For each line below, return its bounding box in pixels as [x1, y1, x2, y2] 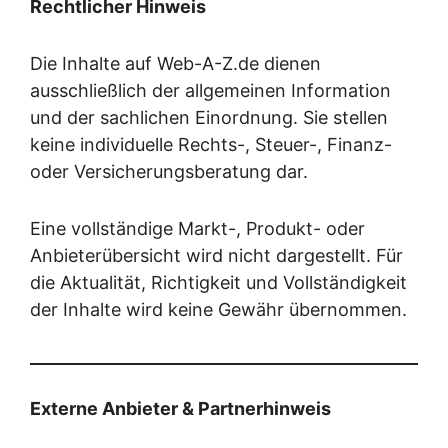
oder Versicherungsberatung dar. [30, 161, 308, 183]
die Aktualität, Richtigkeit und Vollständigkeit [30, 272, 407, 294]
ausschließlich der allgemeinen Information [30, 80, 391, 102]
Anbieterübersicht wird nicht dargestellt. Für [30, 245, 403, 267]
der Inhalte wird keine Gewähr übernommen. [30, 299, 407, 321]
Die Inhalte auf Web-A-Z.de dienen [30, 53, 321, 75]
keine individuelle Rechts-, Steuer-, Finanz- [30, 134, 392, 156]
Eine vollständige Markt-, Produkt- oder [30, 218, 365, 240]
